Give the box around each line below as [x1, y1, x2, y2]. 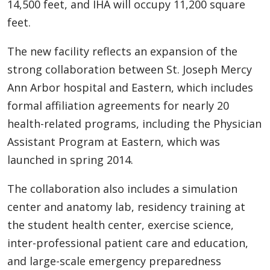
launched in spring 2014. [7, 152, 133, 167]
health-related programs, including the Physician [7, 116, 262, 131]
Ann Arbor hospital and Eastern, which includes [7, 80, 253, 95]
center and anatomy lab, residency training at [7, 199, 245, 214]
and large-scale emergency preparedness [7, 253, 221, 268]
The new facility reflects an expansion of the [7, 43, 237, 58]
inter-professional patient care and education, [7, 235, 248, 250]
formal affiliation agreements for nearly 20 [7, 98, 229, 113]
